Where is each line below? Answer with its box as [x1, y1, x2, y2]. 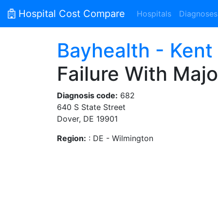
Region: [57, 133, 86, 143]
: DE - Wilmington [86, 133, 153, 143]
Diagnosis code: [57, 91, 118, 100]
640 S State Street [57, 102, 126, 112]
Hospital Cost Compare [16, 8, 125, 19]
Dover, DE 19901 [57, 114, 118, 124]
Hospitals [137, 9, 171, 18]
